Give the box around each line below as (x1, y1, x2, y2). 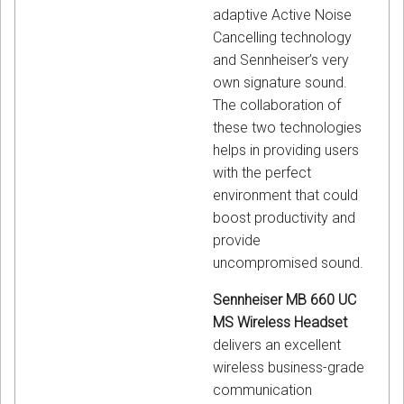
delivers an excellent (213, 336, 341, 354)
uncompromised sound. (213, 254, 363, 272)
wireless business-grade (213, 359, 364, 377)
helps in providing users (213, 142, 359, 160)
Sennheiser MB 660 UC (213, 291, 356, 309)
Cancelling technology (213, 29, 352, 47)
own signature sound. (213, 74, 347, 92)
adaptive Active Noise (213, 6, 352, 24)
